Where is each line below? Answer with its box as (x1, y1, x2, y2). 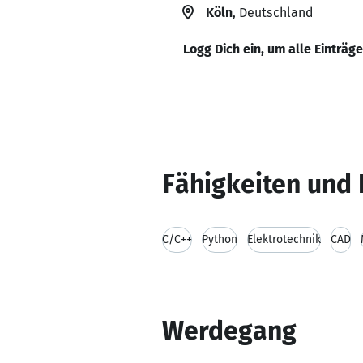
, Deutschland (233, 5, 313, 20)
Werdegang (162, 315, 297, 346)
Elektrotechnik (247, 233, 321, 246)
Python (202, 233, 237, 246)
